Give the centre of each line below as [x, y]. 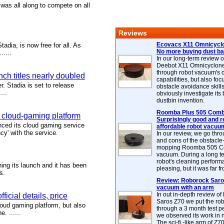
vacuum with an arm [185, 187]
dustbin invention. [180, 100]
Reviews [133, 33]
